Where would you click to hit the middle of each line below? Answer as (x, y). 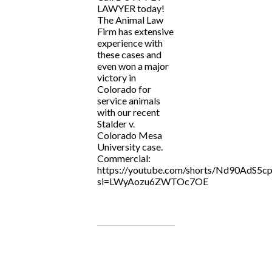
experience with (130, 43)
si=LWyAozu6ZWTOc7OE (153, 182)
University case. (130, 147)
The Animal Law (130, 20)
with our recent (128, 112)
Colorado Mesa (130, 135)
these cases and (129, 55)
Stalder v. (116, 124)
